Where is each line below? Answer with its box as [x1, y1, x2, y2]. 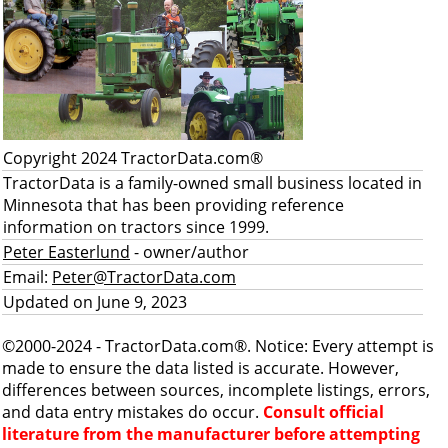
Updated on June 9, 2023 [3, 291, 187, 313]
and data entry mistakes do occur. [2, 401, 263, 423]
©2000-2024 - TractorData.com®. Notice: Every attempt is [2, 335, 434, 357]
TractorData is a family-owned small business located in [3, 172, 422, 194]
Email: [3, 266, 52, 288]
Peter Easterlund [3, 241, 130, 263]
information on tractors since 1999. [3, 216, 269, 238]
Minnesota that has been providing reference [3, 194, 344, 216]
